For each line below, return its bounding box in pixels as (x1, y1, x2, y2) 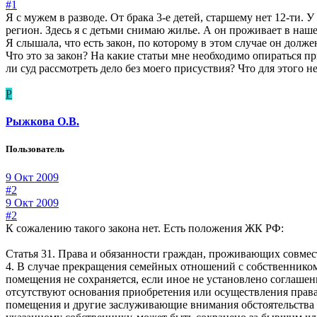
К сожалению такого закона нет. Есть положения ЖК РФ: (6, 221, 284, 234)
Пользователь (6, 144, 64, 155)
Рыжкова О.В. (6, 115, 79, 128)
